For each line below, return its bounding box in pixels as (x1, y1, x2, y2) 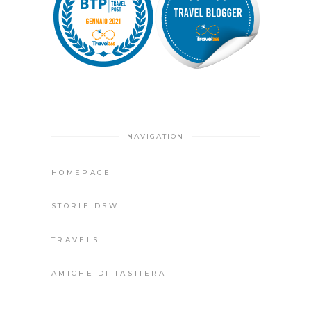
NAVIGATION (127, 132, 184, 142)
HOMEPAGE (51, 167, 112, 177)
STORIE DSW (51, 201, 119, 211)
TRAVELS (51, 235, 100, 244)
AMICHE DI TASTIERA (51, 269, 167, 278)
